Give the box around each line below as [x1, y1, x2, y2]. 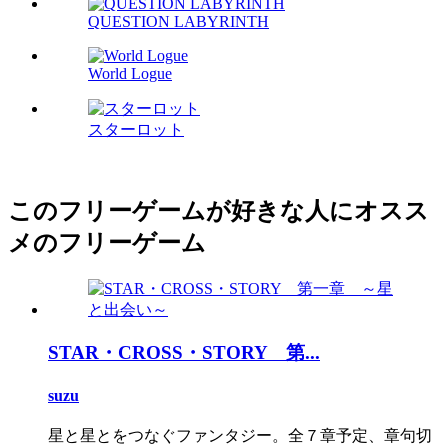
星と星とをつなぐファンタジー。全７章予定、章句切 [48, 427, 432, 445]
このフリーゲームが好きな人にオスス [8, 198, 429, 225]
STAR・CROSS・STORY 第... [48, 341, 320, 363]
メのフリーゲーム [8, 230, 206, 257]
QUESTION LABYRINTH [88, 13, 269, 31]
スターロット [88, 121, 184, 139]
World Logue [88, 65, 172, 83]
